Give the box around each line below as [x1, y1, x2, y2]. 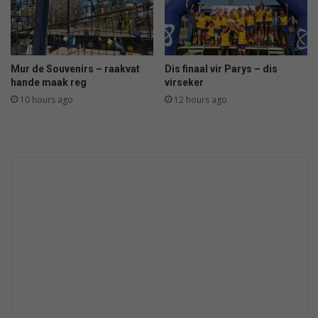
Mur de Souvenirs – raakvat [11, 63, 140, 75]
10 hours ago [20, 94, 73, 106]
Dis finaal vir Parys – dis [165, 63, 278, 75]
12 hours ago [174, 94, 227, 106]
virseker [165, 77, 204, 89]
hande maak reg [11, 77, 87, 89]
